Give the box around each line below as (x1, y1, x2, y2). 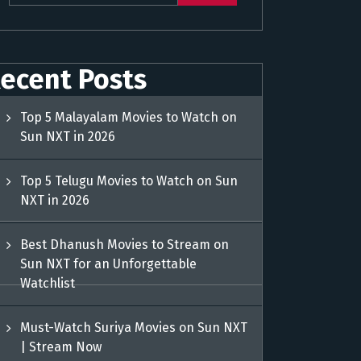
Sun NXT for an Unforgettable (20, 256, 197, 272)
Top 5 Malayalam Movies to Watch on (20, 110, 238, 125)
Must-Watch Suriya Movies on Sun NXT (20, 320, 248, 335)
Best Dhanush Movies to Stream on (20, 237, 230, 252)
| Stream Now (20, 339, 102, 355)
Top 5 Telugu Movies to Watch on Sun (20, 173, 239, 189)
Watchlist (20, 276, 76, 291)
